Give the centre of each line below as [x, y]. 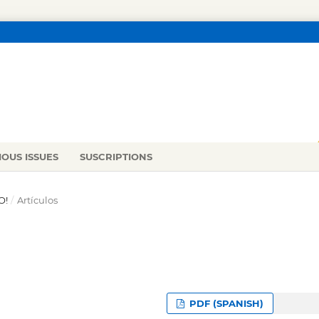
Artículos [37, 200]
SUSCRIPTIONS [116, 156]
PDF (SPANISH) [225, 303]
